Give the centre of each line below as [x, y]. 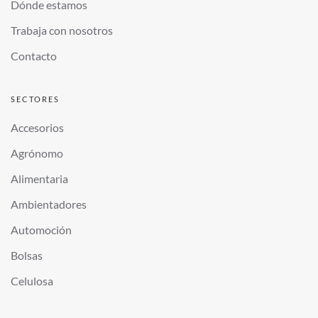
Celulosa [32, 281]
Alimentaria [39, 179]
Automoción [41, 230]
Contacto [34, 56]
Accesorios [37, 128]
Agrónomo [37, 153]
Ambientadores [49, 204]
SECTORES [35, 99]
